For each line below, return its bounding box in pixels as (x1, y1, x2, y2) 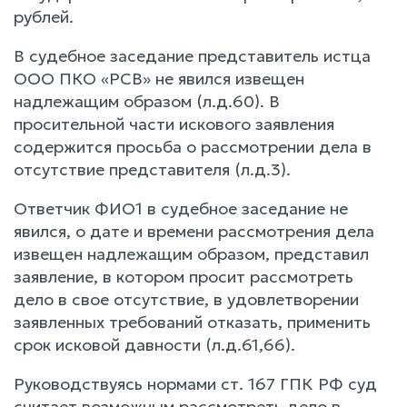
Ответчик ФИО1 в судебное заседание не (14, 197, 348, 219)
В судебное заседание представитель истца (14, 45, 371, 66)
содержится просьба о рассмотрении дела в (14, 135, 372, 157)
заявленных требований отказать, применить (14, 311, 371, 333)
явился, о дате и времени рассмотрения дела (14, 220, 374, 242)
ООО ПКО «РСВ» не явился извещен (14, 67, 304, 89)
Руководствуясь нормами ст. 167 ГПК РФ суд (14, 372, 377, 394)
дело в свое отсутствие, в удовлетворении (14, 288, 359, 310)
